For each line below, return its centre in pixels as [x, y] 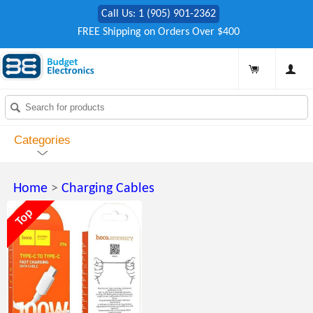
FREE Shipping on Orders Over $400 [158, 32]
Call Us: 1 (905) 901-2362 [158, 14]
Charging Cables [108, 189]
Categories [42, 140]
